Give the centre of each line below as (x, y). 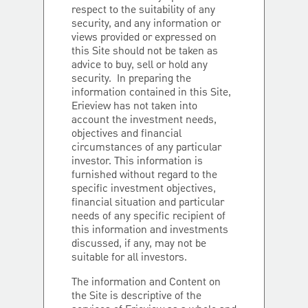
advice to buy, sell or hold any (140, 65)
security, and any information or (146, 24)
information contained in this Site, (151, 93)
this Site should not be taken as (145, 52)
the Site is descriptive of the (136, 296)
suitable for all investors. (129, 258)
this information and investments (150, 230)
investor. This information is (137, 162)
